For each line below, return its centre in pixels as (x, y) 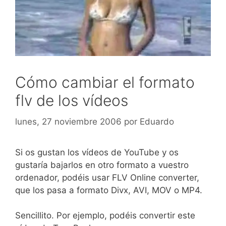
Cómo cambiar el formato (105, 82)
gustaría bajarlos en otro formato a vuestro (102, 165)
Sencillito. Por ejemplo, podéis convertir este (105, 215)
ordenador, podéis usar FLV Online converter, (107, 177)
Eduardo (157, 121)
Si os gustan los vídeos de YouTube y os (97, 152)
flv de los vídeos (72, 100)
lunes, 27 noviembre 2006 (68, 121)
